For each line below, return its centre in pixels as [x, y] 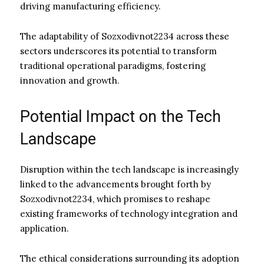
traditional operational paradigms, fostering [113, 65]
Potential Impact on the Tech [121, 116]
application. [44, 228]
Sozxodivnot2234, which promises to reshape [115, 199]
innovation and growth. [70, 80]
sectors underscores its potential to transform [118, 51]
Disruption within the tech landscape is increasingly [129, 169]
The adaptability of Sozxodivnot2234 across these [125, 36]
